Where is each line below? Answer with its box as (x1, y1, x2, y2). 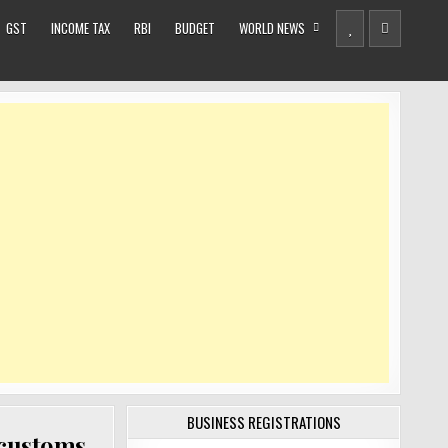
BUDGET (175, 18, 215, 38)
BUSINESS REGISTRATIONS (186, 411, 341, 433)
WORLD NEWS (239, 18, 305, 38)
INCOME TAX (51, 18, 110, 38)
